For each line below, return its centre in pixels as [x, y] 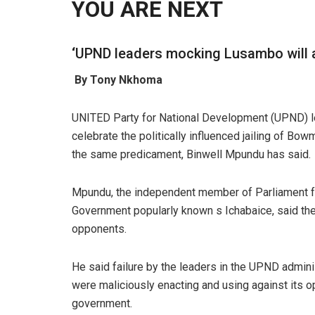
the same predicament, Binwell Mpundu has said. [191, 155]
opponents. [99, 229]
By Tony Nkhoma [118, 80]
